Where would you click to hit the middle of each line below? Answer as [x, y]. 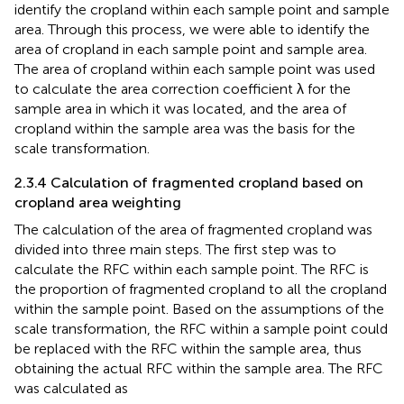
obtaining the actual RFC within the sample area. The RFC [199, 368]
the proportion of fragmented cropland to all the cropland [201, 289]
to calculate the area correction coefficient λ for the [183, 88]
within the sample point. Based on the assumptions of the [199, 308]
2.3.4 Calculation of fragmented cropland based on [189, 182]
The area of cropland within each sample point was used [195, 69]
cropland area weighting [98, 202]
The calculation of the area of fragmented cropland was [193, 229]
